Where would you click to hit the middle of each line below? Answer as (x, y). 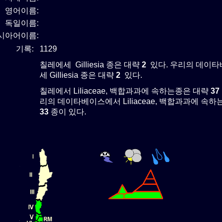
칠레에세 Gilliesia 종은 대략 (90, 64)
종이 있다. (67, 111)
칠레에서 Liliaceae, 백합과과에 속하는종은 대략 (125, 91)
